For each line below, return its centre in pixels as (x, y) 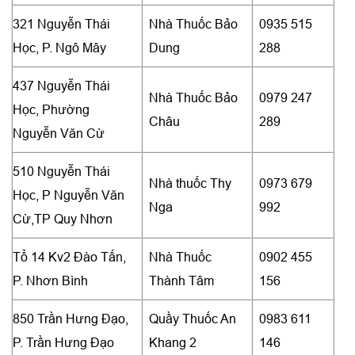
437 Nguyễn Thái (61, 85)
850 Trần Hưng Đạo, (71, 318)
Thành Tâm (181, 280)
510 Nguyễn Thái (61, 171)
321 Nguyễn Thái (61, 23)
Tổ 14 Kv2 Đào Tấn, (69, 256)
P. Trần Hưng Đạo (63, 342)
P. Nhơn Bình (50, 280)
